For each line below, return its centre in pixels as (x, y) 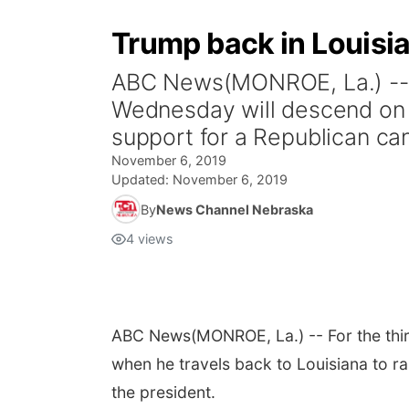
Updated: (142, 179)
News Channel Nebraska (235, 209)
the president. (163, 392)
